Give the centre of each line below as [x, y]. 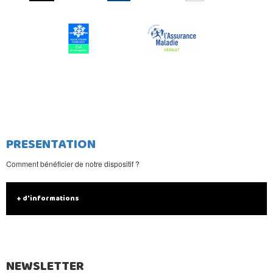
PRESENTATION [51, 144]
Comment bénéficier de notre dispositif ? [73, 164]
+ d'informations [48, 198]
